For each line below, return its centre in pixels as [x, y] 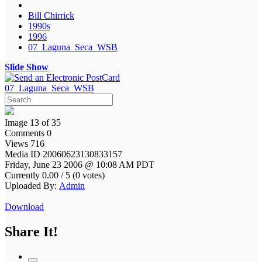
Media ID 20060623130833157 [65, 154]
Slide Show [27, 67]
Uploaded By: [31, 185]
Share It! [31, 231]
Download [24, 206]
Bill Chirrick [51, 15]
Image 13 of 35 [33, 122]
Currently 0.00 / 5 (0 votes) [55, 175]
